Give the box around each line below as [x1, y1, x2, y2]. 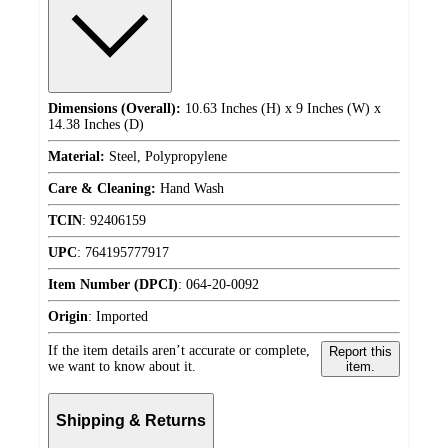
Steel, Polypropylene [105, 149, 227, 165]
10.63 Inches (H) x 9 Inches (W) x [181, 101, 381, 117]
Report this [328, 344, 392, 360]
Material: [48, 149, 105, 165]
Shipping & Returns [56, 412, 206, 430]
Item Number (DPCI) [48, 277, 178, 293]
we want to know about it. [48, 359, 196, 375]
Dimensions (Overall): [48, 101, 181, 117]
